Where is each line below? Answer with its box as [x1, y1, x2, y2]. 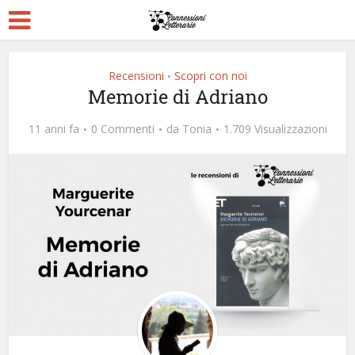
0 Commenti [90, 121, 155, 136]
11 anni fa [28, 121, 79, 136]
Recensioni [108, 68, 164, 83]
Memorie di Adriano [87, 84, 268, 109]
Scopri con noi [174, 68, 247, 83]
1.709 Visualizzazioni [223, 121, 327, 136]
